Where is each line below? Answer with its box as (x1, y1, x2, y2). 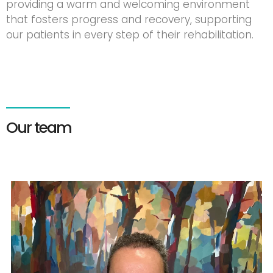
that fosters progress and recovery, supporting (6, 12, 252, 27)
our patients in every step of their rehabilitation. (6, 27, 253, 43)
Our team (6, 117, 71, 139)
